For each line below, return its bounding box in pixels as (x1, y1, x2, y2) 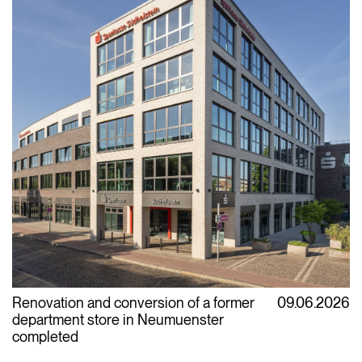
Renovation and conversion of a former (12, 294, 255, 312)
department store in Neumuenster (12, 311, 224, 329)
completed (12, 328, 78, 346)
